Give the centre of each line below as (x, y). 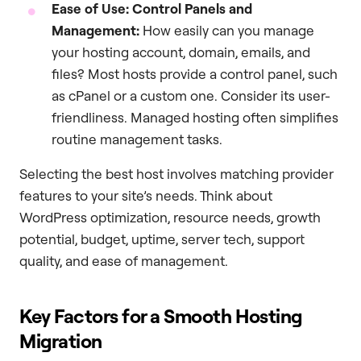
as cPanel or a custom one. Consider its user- (191, 96)
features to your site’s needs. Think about (146, 196)
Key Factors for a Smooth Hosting (161, 316)
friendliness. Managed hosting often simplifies (195, 118)
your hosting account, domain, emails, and (181, 52)
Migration (61, 341)
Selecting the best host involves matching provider (176, 174)
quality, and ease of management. (124, 261)
